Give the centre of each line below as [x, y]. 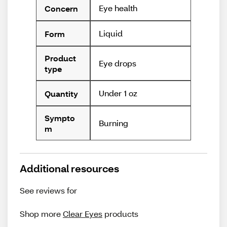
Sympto [60, 118]
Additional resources [69, 168]
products [121, 214]
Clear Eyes [83, 214]
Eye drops [118, 63]
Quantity [61, 93]
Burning [114, 123]
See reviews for [49, 191]
